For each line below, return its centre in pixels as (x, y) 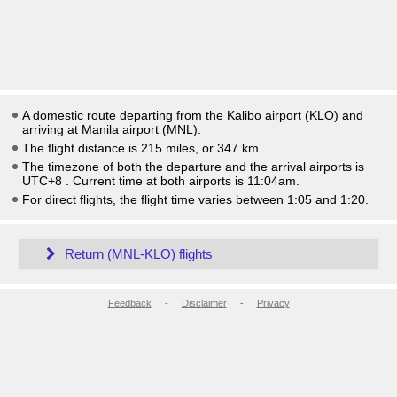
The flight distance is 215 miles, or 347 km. (142, 148)
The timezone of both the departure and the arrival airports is (193, 167)
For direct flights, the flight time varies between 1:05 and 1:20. (195, 199)
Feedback (129, 303)
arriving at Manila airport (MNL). (112, 129)
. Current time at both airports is (156, 181)
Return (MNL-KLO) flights (136, 254)
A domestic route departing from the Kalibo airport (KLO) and (193, 115)
